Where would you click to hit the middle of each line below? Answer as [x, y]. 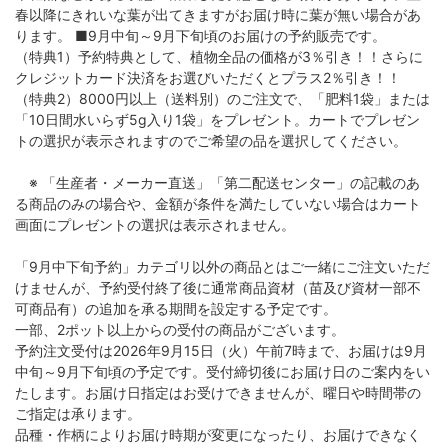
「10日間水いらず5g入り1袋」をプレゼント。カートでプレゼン [217, 120]
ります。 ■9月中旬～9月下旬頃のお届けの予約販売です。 [200, 36]
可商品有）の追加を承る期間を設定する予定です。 [176, 309]
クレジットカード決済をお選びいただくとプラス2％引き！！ [208, 78]
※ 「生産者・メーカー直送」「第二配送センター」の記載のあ [217, 183]
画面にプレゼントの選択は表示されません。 [155, 225]
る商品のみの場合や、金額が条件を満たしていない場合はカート [218, 204]
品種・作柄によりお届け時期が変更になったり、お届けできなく [218, 435]
